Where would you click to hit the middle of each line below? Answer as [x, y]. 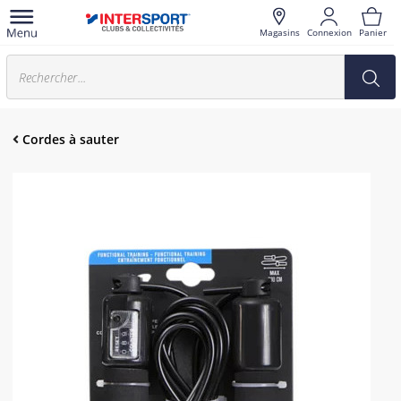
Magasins [279, 32]
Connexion [329, 32]
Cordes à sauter [71, 139]
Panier [372, 32]
